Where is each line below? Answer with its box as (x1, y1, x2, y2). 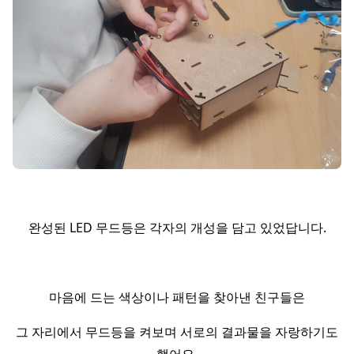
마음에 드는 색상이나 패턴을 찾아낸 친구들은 (49, 288, 305, 306)
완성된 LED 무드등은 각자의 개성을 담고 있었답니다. (28, 219, 326, 236)
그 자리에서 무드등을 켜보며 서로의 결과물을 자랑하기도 (16, 323, 338, 341)
